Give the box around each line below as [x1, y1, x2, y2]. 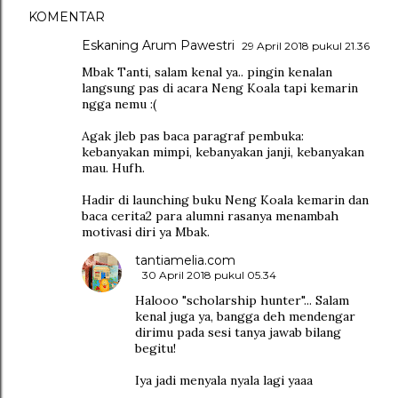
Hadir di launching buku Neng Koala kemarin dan [82, 192, 369, 209]
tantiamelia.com [135, 252, 235, 269]
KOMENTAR [28, 9, 105, 26]
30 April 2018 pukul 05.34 [142, 268, 276, 283]
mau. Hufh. [82, 160, 145, 177]
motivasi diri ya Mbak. [82, 224, 210, 241]
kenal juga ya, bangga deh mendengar [135, 308, 355, 325]
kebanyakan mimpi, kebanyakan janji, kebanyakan [82, 144, 364, 161]
